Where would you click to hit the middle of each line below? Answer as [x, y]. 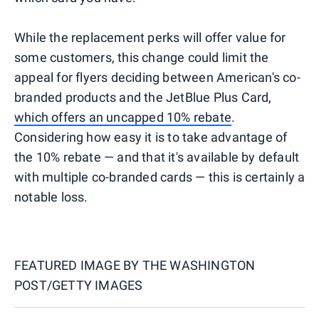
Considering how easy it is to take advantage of [151, 137]
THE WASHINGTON [199, 265]
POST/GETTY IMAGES [79, 285]
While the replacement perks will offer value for [150, 37]
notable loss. [51, 197]
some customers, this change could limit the [142, 57]
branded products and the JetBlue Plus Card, [143, 97]
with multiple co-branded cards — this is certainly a [160, 177]
